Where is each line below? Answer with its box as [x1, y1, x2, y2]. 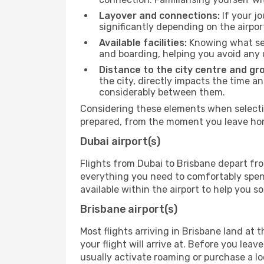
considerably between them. [99, 87, 225, 98]
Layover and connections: [99, 10, 220, 21]
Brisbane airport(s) [80, 203, 177, 216]
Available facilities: [99, 37, 187, 48]
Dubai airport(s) [80, 135, 161, 148]
